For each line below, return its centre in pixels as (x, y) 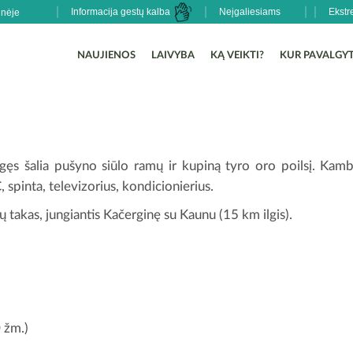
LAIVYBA (173, 56)
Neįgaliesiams (250, 12)
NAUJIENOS (106, 56)
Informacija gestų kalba (122, 12)
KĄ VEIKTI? (237, 56)
